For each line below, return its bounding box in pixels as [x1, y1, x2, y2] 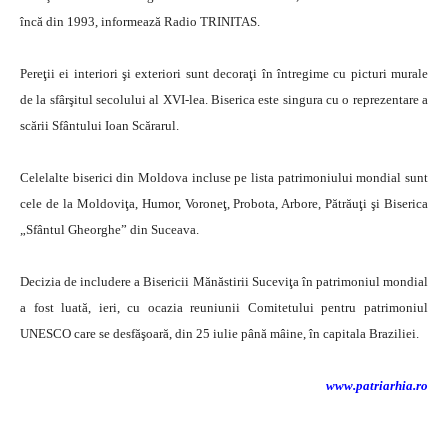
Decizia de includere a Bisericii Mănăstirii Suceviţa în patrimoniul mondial [20, 274, 428, 289]
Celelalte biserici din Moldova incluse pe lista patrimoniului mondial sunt [20, 170, 428, 185]
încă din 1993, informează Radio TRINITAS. [20, 14, 260, 29]
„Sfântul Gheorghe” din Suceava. [20, 222, 199, 237]
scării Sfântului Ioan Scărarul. [20, 118, 179, 133]
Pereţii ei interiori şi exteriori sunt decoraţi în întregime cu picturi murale [20, 66, 428, 81]
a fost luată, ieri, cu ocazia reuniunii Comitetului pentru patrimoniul [20, 300, 428, 315]
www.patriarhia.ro [326, 378, 428, 393]
